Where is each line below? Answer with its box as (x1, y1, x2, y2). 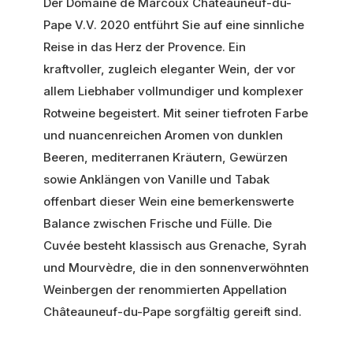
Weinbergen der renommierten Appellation (43, 281, 287, 297)
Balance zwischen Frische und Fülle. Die (43, 215, 272, 231)
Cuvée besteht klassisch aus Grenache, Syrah (43, 237, 307, 253)
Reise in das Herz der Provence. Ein (43, 39, 246, 54)
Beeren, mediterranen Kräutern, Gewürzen (43, 149, 288, 165)
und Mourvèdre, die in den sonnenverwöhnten (43, 259, 309, 275)
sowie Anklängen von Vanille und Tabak (43, 171, 269, 187)
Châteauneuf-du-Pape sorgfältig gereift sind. (43, 303, 302, 319)
